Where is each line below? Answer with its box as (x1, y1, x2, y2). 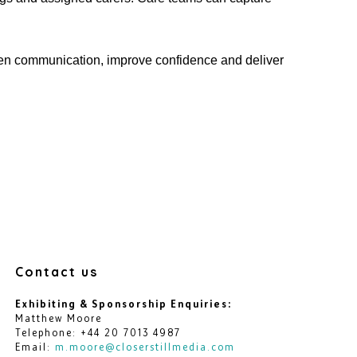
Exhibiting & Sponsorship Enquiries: (15, 297, 233, 310)
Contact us (15, 263, 99, 280)
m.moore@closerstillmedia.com (55, 340, 236, 353)
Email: (15, 340, 56, 353)
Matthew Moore (15, 312, 103, 324)
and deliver (218, 53, 284, 67)
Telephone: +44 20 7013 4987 (15, 326, 182, 339)
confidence (155, 53, 218, 67)
